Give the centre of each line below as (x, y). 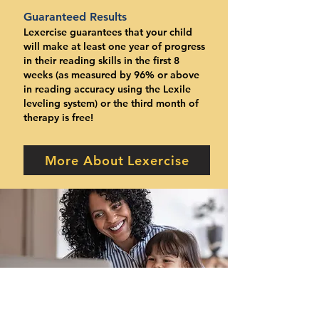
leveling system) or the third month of (111, 103)
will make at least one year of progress (114, 46)
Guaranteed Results (77, 17)
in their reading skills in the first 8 (101, 61)
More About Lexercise (117, 160)
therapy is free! (58, 117)
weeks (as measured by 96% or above (111, 75)
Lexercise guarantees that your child (108, 32)
